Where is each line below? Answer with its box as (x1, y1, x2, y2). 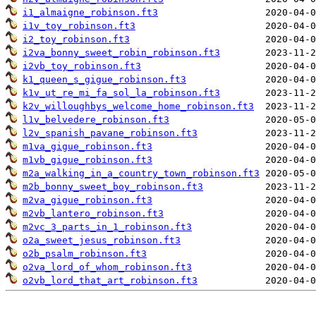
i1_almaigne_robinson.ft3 (23, 6, 158, 18)
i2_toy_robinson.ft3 (23, 33, 130, 44)
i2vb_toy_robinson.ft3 (23, 60, 141, 71)
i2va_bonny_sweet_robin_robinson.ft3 (23, 47, 220, 58)
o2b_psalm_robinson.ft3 (23, 248, 147, 259)
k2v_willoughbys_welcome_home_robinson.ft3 (23, 100, 254, 111)
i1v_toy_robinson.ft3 (23, 20, 135, 31)
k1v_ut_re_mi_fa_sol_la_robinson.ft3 (23, 87, 220, 98)
